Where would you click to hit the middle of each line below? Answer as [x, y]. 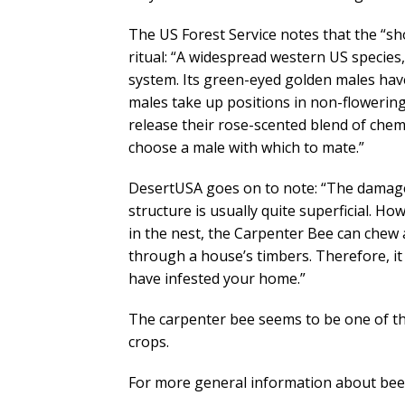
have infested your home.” [217, 279]
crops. [149, 342]
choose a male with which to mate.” [246, 148]
